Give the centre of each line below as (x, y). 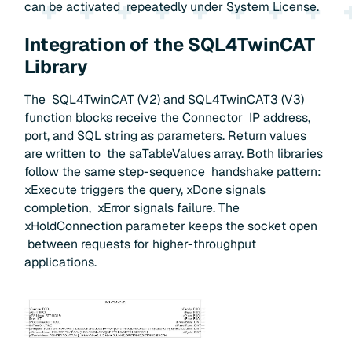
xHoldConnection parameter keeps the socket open (171, 226)
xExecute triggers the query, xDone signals (145, 190)
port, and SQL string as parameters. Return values (166, 136)
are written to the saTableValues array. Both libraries (174, 154)
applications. (61, 262)
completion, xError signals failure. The (132, 208)
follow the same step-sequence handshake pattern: (173, 172)
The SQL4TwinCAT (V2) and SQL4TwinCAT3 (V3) (165, 100)
